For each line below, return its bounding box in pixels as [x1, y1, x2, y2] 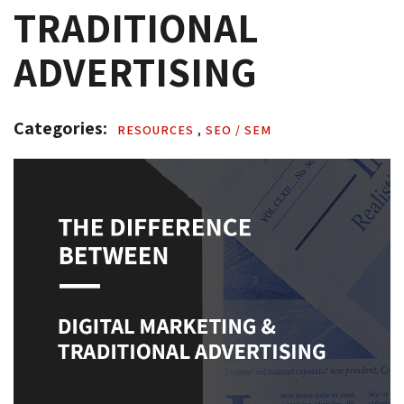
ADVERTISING [14, 44, 257, 98]
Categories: [14, 115, 111, 140]
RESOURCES [117, 121, 197, 138]
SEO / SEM [206, 121, 271, 138]
